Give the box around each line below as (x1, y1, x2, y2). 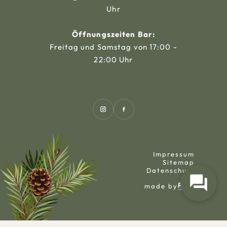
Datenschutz (146, 166, 195, 175)
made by (144, 182, 178, 191)
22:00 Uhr (94, 55, 133, 65)
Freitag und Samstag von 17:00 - (50, 42, 177, 52)
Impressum (153, 150, 195, 159)
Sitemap (163, 158, 195, 167)
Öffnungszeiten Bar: (71, 29, 156, 40)
